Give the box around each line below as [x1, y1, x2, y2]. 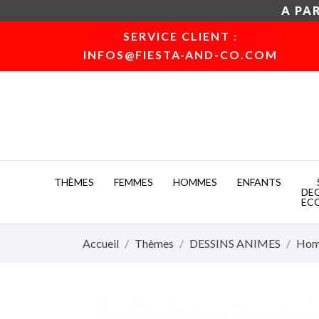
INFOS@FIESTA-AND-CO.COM [83, 48, 278, 61]
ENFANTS [236, 176, 281, 189]
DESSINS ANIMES [189, 236, 281, 251]
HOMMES [172, 176, 217, 189]
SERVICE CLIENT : [123, 29, 238, 43]
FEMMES [113, 176, 153, 189]
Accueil [83, 236, 119, 251]
